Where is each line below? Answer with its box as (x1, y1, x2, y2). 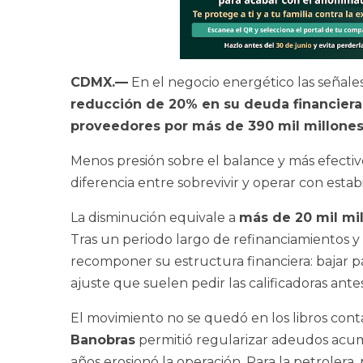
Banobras (70, 332, 135, 348)
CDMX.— (70, 75, 128, 91)
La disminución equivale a (70, 210, 239, 226)
